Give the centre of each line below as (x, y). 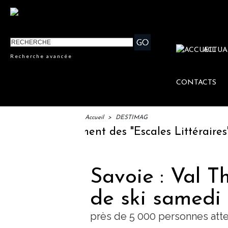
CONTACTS (196, 83)
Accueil (94, 118)
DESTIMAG (132, 118)
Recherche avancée (41, 56)
